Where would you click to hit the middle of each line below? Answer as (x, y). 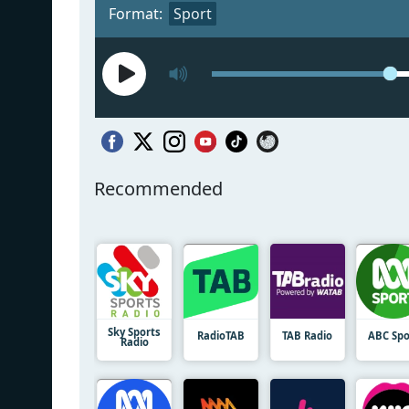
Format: (136, 13)
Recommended (158, 188)
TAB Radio (308, 335)
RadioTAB (220, 335)
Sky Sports (134, 331)
